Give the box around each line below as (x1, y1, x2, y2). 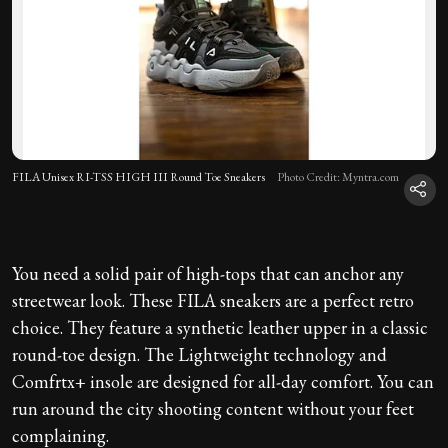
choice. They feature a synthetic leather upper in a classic (12, 316, 428, 340)
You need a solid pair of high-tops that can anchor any (12, 262, 404, 286)
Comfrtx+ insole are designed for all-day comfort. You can (12, 370, 434, 394)
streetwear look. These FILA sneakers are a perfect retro (12, 289, 414, 313)
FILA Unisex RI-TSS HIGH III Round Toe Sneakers (12, 169, 265, 186)
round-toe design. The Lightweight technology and (12, 343, 387, 367)
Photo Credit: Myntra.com (277, 169, 399, 186)
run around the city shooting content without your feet (12, 397, 414, 421)
